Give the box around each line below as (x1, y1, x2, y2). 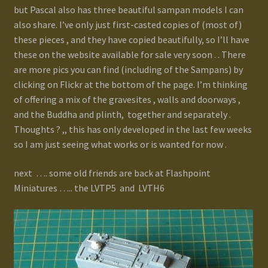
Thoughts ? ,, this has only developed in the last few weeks (13, 123, 252, 136)
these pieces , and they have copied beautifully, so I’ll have (13, 33, 249, 46)
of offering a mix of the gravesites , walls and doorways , (13, 93, 240, 106)
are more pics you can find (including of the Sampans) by (13, 63, 243, 76)
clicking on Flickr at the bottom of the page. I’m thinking (13, 78, 248, 91)
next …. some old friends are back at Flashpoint (13, 166, 211, 179)
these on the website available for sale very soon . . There (13, 48, 246, 61)
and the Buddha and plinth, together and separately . (13, 108, 231, 121)
